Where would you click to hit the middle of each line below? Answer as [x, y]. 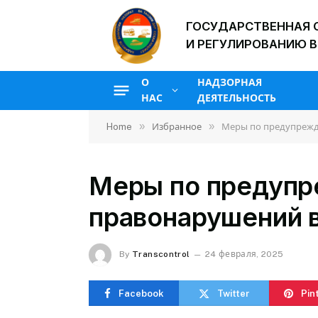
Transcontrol [161, 254]
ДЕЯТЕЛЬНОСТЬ [237, 98]
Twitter [233, 293]
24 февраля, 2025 [244, 254]
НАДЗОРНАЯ [230, 82]
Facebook [141, 293]
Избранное [177, 127]
